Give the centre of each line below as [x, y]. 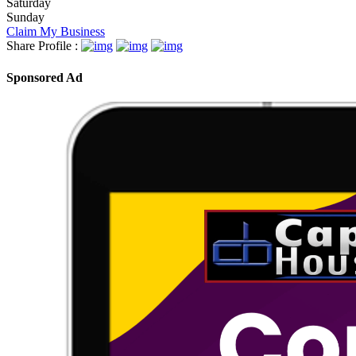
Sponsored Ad [44, 77]
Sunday [25, 17]
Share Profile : [42, 46]
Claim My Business [56, 32]
